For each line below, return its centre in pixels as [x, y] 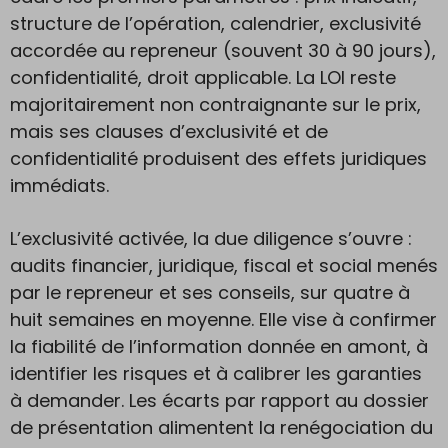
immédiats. [59, 185]
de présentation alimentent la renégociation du [221, 427]
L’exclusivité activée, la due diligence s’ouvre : [211, 238]
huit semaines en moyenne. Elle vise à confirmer [223, 319]
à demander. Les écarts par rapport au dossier [219, 400]
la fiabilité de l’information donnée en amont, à [219, 346]
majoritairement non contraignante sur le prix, [215, 104]
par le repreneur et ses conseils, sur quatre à [210, 292]
